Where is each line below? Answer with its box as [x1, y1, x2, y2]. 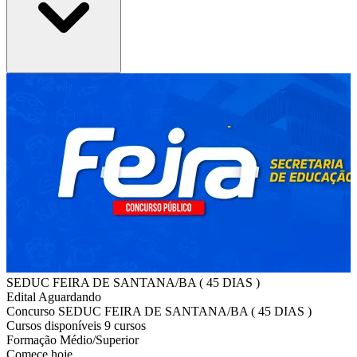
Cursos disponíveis [6, 318, 104, 332]
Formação [6, 332, 60, 347]
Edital [6, 289, 38, 304]
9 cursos [104, 318, 146, 332]
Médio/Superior [60, 332, 139, 347]
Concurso [6, 304, 58, 318]
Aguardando [38, 289, 101, 304]
